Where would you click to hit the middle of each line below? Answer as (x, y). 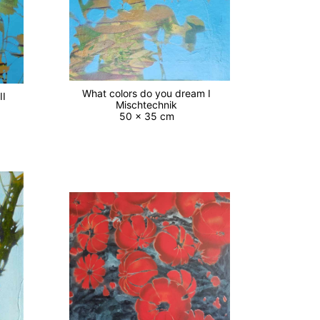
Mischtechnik (150, 105)
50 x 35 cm (149, 116)
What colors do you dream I (150, 94)
